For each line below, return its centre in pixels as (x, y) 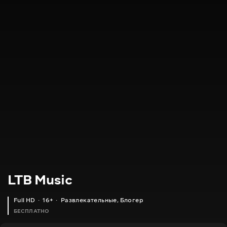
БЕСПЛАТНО (32, 211)
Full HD (25, 200)
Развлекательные (89, 200)
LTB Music (40, 180)
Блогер (132, 200)
